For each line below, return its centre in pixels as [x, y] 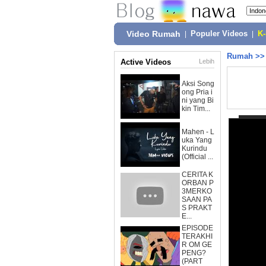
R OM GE [197, 245]
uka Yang [197, 140]
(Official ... [197, 157]
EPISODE [197, 228]
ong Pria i [197, 92]
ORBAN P [198, 183]
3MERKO [197, 191]
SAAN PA [197, 199]
